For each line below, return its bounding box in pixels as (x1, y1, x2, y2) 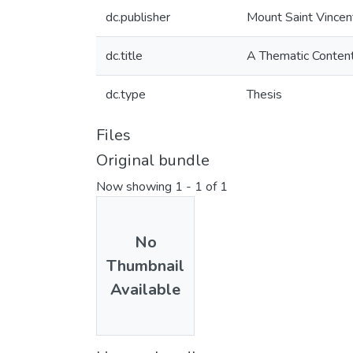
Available (110, 278, 180, 300)
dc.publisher (106, 9, 170, 26)
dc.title (106, 47, 143, 65)
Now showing (96, 178, 175, 196)
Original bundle (96, 150, 210, 171)
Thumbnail (106, 255, 184, 277)
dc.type (106, 86, 146, 103)
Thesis (247, 86, 282, 103)
